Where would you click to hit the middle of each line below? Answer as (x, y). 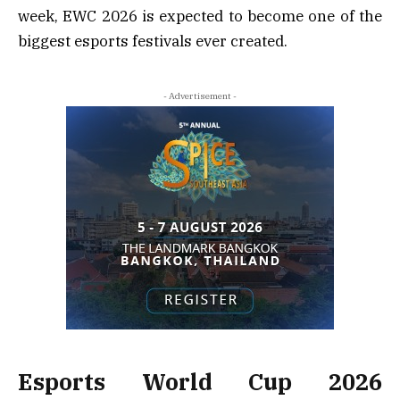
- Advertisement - (200, 96)
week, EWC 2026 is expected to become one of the (200, 17)
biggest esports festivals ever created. (153, 42)
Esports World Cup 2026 (200, 381)
